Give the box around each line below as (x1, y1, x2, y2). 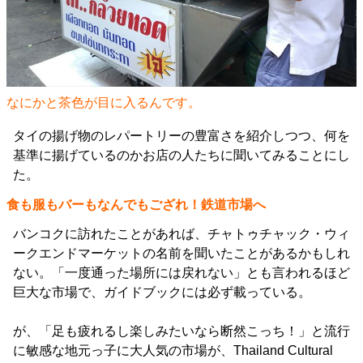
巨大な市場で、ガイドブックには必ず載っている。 (13, 285, 311, 299)
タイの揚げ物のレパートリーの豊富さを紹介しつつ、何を (13, 129, 350, 143)
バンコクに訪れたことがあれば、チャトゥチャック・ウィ (13, 227, 350, 241)
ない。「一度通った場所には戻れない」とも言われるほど (13, 266, 350, 280)
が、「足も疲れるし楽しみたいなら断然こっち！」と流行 (13, 324, 350, 338)
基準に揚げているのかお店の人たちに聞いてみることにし (13, 148, 350, 162)
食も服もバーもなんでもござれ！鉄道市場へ (6, 198, 266, 211)
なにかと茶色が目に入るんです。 (6, 96, 201, 109)
